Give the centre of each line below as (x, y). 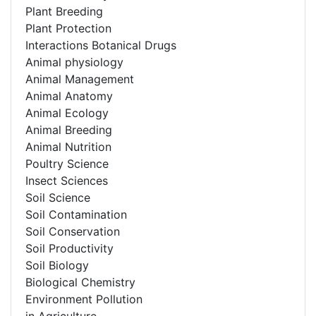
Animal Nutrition (68, 146)
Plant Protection (68, 28)
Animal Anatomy (69, 96)
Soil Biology (57, 265)
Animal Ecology (67, 113)
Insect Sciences (67, 180)
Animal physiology (74, 62)
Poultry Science (67, 163)
